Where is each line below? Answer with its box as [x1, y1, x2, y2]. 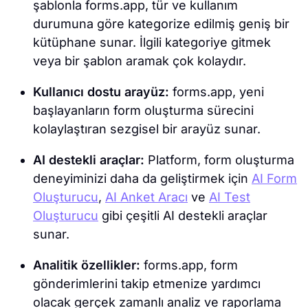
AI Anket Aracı [105, 190, 188, 205]
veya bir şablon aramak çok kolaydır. [33, 54, 246, 69]
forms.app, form [140, 258, 238, 273]
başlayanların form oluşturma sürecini [33, 103, 254, 118]
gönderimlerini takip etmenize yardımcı [33, 276, 261, 291]
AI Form [252, 171, 297, 186]
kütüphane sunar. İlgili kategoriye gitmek [33, 35, 271, 50]
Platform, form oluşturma [148, 153, 294, 168]
